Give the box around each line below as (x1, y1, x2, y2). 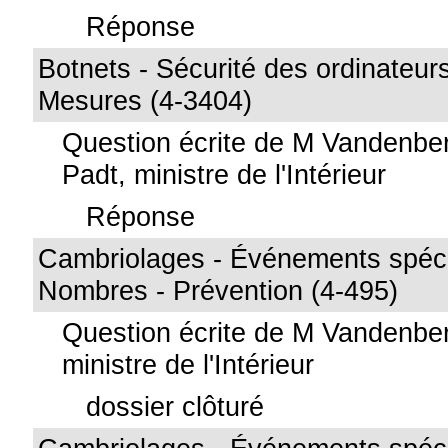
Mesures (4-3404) (38, 85, 253, 116)
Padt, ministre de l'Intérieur (62, 159, 387, 190)
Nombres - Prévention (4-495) (38, 275, 399, 306)
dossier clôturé (86, 391, 265, 422)
